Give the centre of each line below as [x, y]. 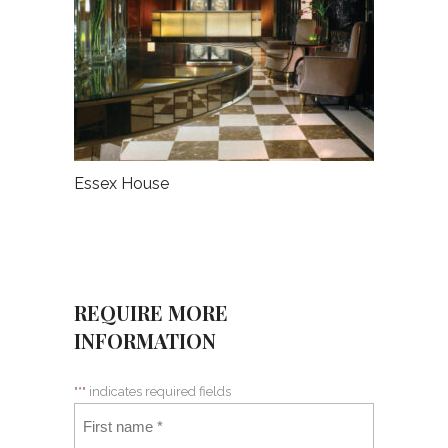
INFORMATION [145, 340]
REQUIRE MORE [151, 312]
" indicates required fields [156, 391]
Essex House [121, 183]
